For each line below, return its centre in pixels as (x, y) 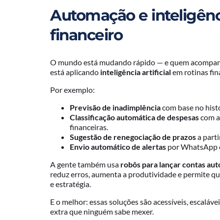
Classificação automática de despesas (134, 117)
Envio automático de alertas (118, 147)
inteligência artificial (136, 72)
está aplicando (75, 72)
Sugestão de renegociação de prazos (133, 137)
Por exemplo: (72, 90)
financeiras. (89, 127)
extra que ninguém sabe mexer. (102, 212)
